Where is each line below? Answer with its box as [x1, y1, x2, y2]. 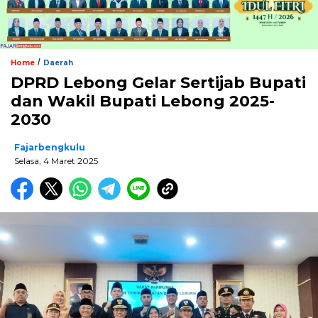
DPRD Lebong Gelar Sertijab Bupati [11, 72, 306, 92]
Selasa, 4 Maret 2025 [14, 155, 98, 166]
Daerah [43, 57, 73, 67]
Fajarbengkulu [14, 141, 85, 153]
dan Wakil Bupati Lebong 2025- [11, 91, 275, 111]
